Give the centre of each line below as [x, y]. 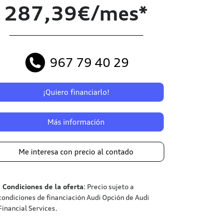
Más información [76, 122]
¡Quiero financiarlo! [76, 92]
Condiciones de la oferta [43, 186]
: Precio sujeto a [109, 186]
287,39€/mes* [76, 13]
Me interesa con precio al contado [76, 152]
